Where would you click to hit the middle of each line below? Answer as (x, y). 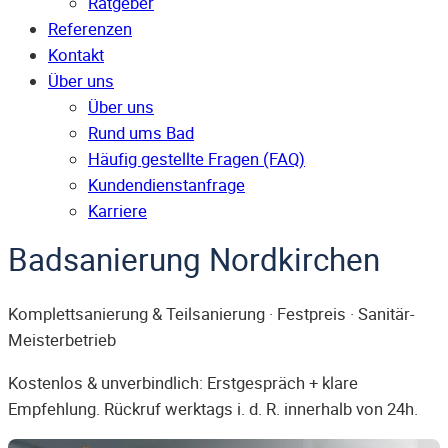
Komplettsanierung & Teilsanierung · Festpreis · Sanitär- (211, 314)
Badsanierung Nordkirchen (194, 259)
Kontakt (76, 55)
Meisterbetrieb (62, 340)
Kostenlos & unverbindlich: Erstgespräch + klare (183, 382)
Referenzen (90, 29)
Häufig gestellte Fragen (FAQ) (196, 159)
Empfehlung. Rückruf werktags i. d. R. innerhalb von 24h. (213, 408)
